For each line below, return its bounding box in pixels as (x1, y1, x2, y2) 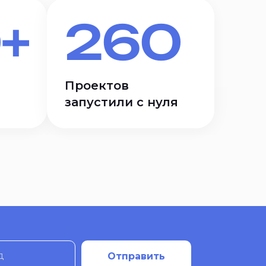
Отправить (107, 250, 165, 262)
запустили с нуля (65, 95, 179, 109)
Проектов (65, 78, 129, 93)
